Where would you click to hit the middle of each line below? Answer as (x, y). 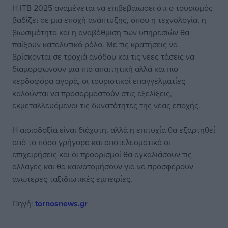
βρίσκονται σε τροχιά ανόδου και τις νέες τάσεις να (103, 56)
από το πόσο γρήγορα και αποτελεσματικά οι (91, 142)
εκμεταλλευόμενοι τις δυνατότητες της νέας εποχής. (106, 105)
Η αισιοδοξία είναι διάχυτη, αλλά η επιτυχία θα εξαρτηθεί (114, 130)
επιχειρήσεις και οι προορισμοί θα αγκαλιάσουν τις (102, 154)
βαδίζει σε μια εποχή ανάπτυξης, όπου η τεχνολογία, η (109, 20)
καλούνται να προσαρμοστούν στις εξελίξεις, (92, 93)
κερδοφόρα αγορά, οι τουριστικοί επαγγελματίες (99, 81)
